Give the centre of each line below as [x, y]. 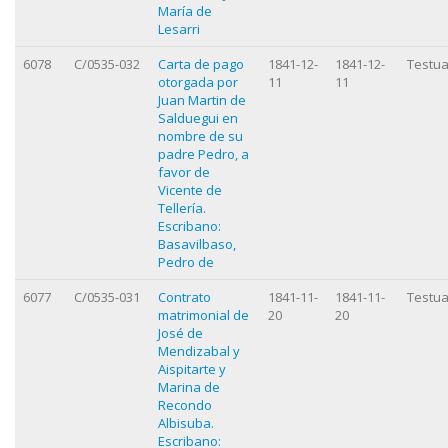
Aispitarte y [192, 368]
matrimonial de [203, 314]
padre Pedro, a [203, 153]
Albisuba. [186, 422]
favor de [184, 171]
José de [180, 332]
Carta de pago [201, 63]
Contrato [184, 296]
